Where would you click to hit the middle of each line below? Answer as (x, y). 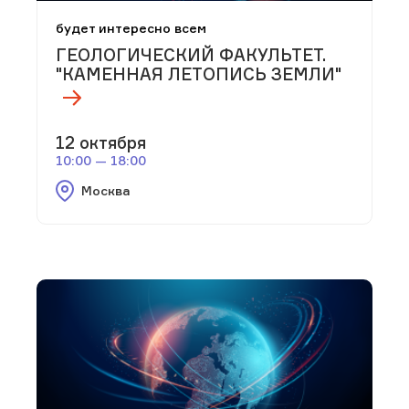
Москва (105, 191)
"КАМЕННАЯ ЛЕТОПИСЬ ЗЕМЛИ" (199, 74)
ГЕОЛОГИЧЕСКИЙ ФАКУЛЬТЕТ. (191, 55)
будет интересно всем (131, 28)
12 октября (101, 143)
